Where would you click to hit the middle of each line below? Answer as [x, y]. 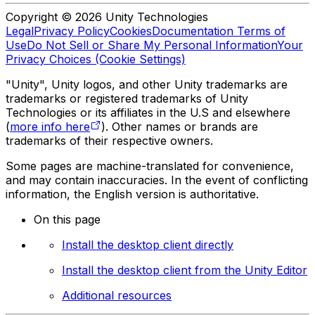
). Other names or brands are [180, 127]
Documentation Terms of [219, 31]
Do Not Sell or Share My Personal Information [152, 45]
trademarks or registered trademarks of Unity [127, 99]
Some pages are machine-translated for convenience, [150, 166]
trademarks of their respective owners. [109, 141]
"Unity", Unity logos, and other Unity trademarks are [147, 85]
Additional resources [117, 296]
